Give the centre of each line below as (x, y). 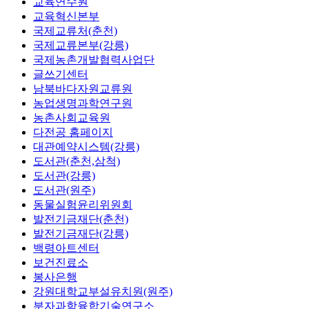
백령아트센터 (66, 248)
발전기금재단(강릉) (81, 233)
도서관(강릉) (64, 175)
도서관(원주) (64, 190)
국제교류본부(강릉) (81, 45)
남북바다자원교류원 (83, 88)
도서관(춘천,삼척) (77, 161)
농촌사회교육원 (72, 117)
